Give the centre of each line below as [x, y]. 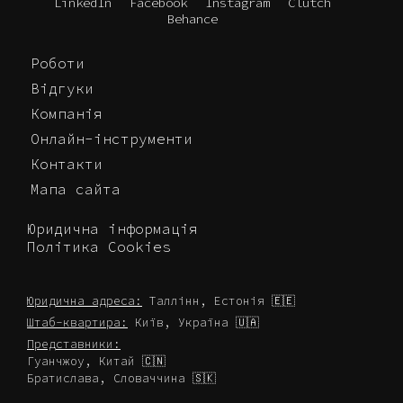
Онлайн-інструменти [112, 138]
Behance [193, 18]
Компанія [67, 113]
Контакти [67, 163]
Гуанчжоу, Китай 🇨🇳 [96, 361]
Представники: [74, 344]
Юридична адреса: [85, 300]
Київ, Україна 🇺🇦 [193, 322]
